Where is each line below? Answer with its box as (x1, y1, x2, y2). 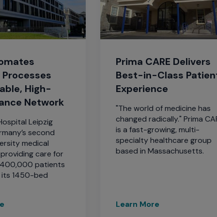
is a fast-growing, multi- (116, 124, 200, 135)
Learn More (116, 199, 160, 209)
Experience (116, 82, 169, 95)
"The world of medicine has (116, 103, 211, 113)
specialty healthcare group (116, 135, 212, 145)
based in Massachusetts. (116, 145, 206, 156)
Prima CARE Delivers (116, 55, 211, 68)
